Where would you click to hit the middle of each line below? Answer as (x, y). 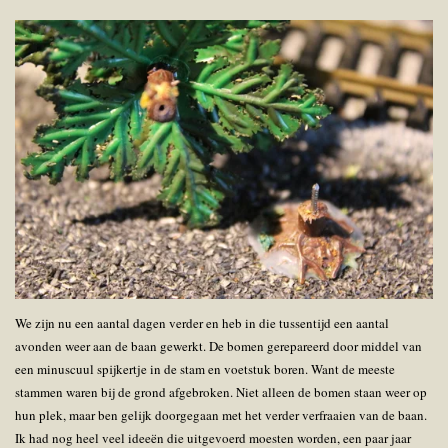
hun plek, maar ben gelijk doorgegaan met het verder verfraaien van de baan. (221, 414)
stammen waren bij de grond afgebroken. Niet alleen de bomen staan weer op (221, 391)
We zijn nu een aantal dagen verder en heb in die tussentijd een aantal (202, 322)
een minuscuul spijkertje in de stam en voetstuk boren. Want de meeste (205, 368)
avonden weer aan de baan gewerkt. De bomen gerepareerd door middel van (218, 345)
